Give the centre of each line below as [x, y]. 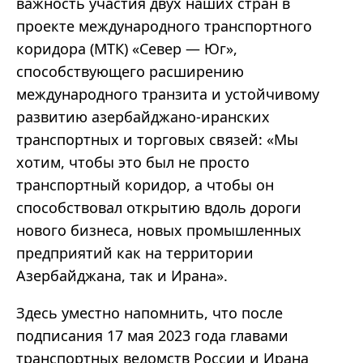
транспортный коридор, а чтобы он [145, 185]
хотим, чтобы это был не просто [133, 162]
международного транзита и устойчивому [168, 94]
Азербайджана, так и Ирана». [122, 276]
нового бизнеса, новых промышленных [159, 231]
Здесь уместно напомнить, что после [149, 313]
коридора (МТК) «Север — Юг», [127, 49]
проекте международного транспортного [164, 26]
